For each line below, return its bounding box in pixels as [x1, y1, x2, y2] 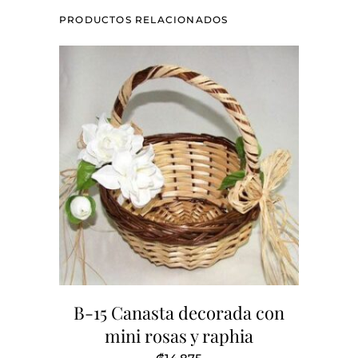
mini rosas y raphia [105, 323, 253, 348]
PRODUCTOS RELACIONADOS [59, 13, 229, 26]
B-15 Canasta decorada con [74, 300, 284, 324]
